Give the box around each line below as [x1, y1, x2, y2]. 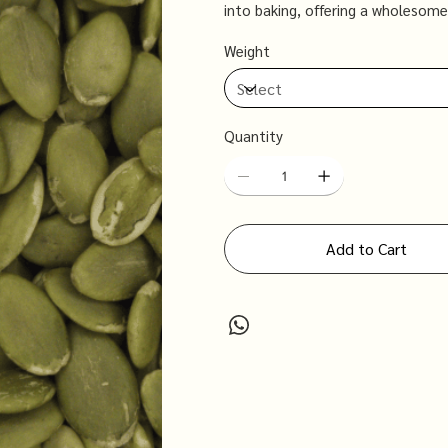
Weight [224, 41, 270, 61]
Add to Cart [326, 238, 408, 260]
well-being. [224, 22, 293, 42]
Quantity [224, 126, 283, 146]
